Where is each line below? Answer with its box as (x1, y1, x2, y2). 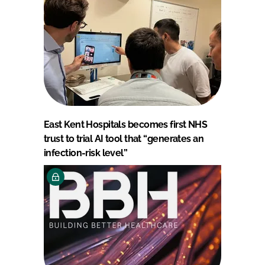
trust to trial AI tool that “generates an (44, 133, 204, 144)
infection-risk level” (44, 147, 128, 159)
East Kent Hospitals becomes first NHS (44, 119, 208, 130)
